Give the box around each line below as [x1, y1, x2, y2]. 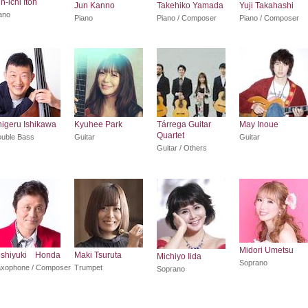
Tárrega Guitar [157, 120, 211, 130]
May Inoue [239, 120, 278, 130]
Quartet [157, 131, 184, 141]
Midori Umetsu [239, 245, 294, 255]
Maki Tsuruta [74, 250, 122, 260]
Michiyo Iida [157, 251, 201, 261]
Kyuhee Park [74, 120, 122, 130]
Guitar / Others [157, 144, 207, 153]
